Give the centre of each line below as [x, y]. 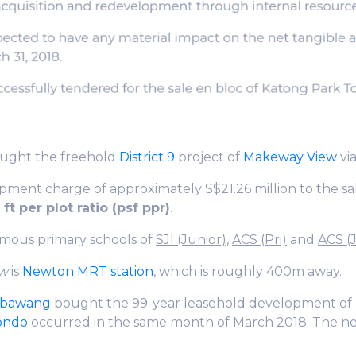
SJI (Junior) [191, 239]
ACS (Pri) [259, 239]
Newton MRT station [88, 271]
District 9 [147, 157]
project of [209, 157]
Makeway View [290, 157]
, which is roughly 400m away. [248, 271]
